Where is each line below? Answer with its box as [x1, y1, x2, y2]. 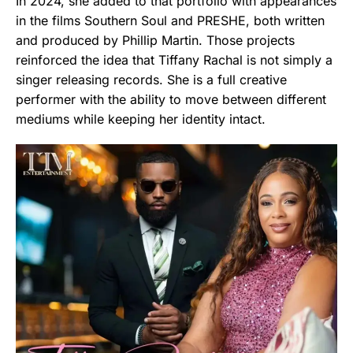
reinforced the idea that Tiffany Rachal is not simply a [16, 51, 333, 68]
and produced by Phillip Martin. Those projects [16, 32, 295, 48]
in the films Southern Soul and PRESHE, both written [16, 12, 325, 28]
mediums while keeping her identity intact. [16, 110, 266, 127]
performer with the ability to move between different [16, 91, 326, 107]
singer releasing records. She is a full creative [16, 71, 287, 87]
